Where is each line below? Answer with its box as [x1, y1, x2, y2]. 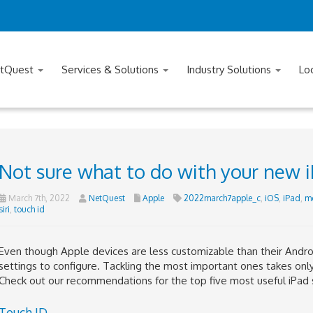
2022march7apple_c [183, 193, 261, 203]
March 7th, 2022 [6, 193, 70, 203]
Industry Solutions [187, 63, 274, 76]
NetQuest [88, 193, 125, 203]
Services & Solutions [61, 63, 161, 76]
